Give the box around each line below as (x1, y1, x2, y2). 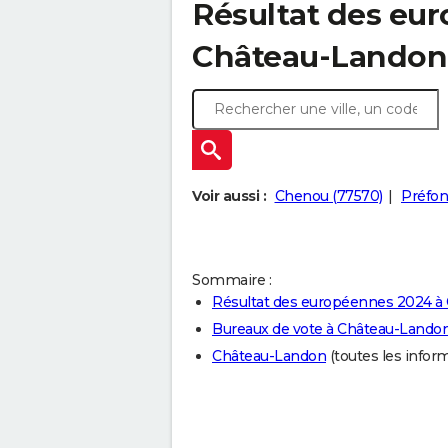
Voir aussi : (192, 187, 266, 206)
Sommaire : (192, 271, 271, 290)
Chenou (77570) (274, 187, 383, 206)
